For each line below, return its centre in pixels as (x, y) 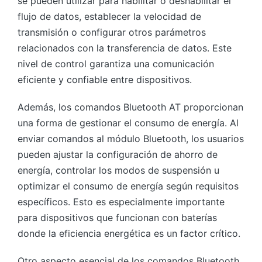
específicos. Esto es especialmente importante (121, 201)
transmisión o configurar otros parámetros (112, 32)
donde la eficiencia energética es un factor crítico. (129, 233)
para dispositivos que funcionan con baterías (117, 217)
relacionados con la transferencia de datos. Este (125, 48)
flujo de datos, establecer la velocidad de (109, 16)
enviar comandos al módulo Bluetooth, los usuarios (131, 138)
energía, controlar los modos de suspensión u (118, 170)
